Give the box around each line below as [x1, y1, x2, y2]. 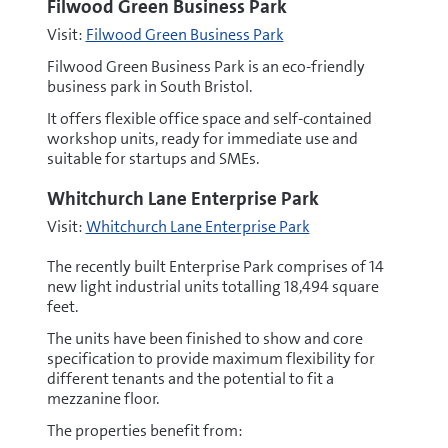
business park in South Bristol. [46, 76, 252, 97]
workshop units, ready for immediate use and [46, 128, 358, 149]
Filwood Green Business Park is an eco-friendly [46, 56, 365, 77]
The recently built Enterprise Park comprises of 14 [46, 256, 384, 277]
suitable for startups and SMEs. [46, 148, 259, 169]
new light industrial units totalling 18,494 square [46, 276, 379, 297]
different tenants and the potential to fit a [46, 368, 334, 389]
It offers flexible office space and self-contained [46, 108, 372, 129]
